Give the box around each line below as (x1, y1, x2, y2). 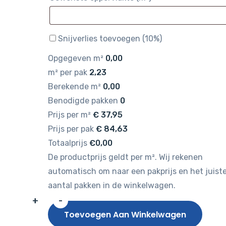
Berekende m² (47, 82, 101, 91)
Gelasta (47, 202, 76, 212)
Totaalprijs (47, 138, 87, 148)
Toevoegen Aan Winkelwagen (64, 209, 186, 220)
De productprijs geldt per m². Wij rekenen (47, 152, 203, 162)
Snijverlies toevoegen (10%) (58, 34, 162, 43)
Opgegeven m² (47, 53, 103, 63)
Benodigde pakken (47, 96, 118, 105)
